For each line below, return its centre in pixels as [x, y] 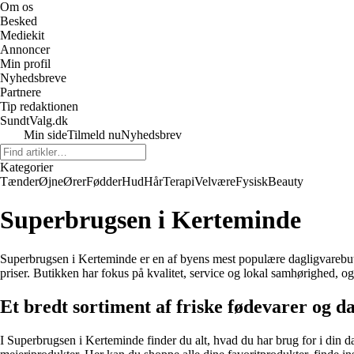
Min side [45, 135]
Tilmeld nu [94, 135]
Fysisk [252, 181]
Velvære [215, 181]
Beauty [286, 181]
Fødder [104, 181]
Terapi [179, 181]
